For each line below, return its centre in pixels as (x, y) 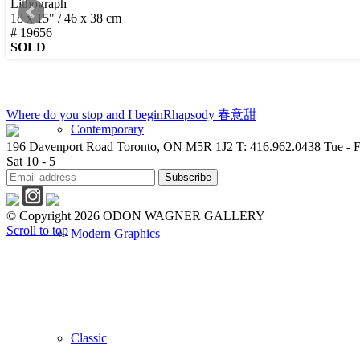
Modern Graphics (115, 233)
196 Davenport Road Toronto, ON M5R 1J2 (120, 147)
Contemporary (107, 129)
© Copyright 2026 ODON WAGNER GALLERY (136, 216)
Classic (89, 338)
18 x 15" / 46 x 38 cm (66, 18)
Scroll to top (37, 231)
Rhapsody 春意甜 (210, 115)
